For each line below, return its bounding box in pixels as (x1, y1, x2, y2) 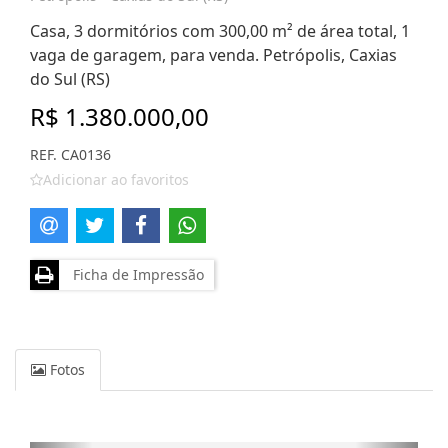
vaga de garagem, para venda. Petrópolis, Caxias (30, 44, 397, 66)
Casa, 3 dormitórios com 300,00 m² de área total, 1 (30, 20, 410, 42)
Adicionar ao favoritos (43, 170, 189, 189)
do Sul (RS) (30, 68, 110, 90)
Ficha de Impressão (65, 264, 204, 284)
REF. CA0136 (30, 145, 111, 164)
